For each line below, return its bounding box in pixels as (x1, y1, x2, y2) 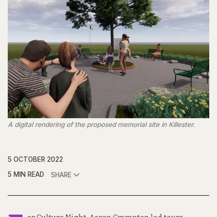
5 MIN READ (8, 170, 44, 179)
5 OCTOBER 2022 (8, 155, 63, 164)
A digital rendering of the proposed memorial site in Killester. (8, 121, 195, 129)
